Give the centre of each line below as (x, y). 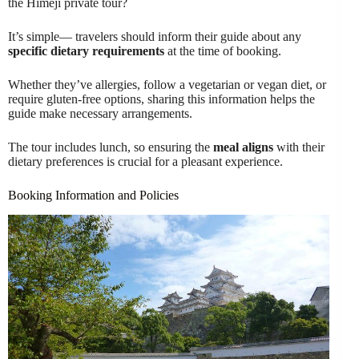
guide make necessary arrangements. (100, 113)
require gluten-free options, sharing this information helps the (161, 99)
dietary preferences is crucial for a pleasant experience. (145, 161)
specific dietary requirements (86, 51)
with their (299, 147)
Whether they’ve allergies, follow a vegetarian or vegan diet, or (167, 85)
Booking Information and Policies (93, 195)
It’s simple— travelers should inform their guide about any (155, 36)
